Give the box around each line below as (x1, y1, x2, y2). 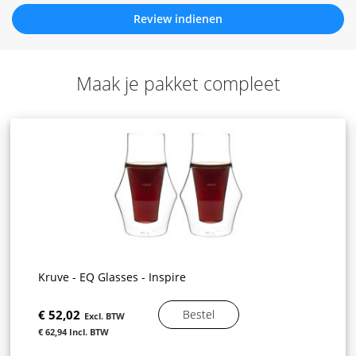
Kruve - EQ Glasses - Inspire (38, 269, 187, 285)
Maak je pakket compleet (75, 71, 281, 97)
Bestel (183, 307, 215, 323)
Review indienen (133, 11, 222, 27)
